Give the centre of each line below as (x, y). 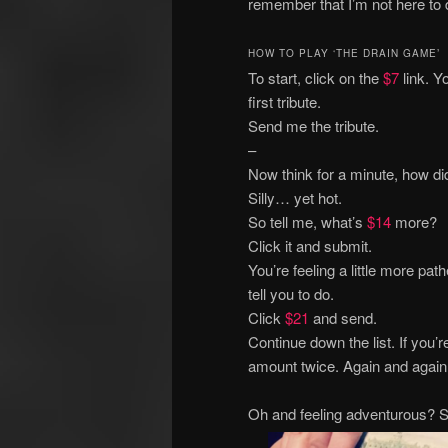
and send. (343, 318)
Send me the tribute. (313, 126)
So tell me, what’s (307, 222)
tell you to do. (291, 294)
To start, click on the (315, 78)
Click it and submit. (310, 246)
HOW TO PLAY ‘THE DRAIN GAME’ (344, 53)
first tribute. (284, 102)
